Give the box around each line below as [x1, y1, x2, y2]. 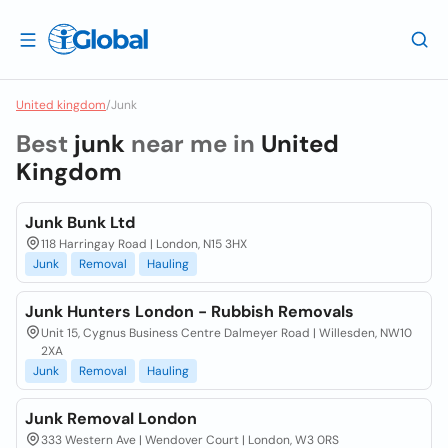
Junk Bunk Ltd [25, 212, 135, 233]
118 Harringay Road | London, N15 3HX [41, 236, 247, 252]
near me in [125, 128, 261, 159]
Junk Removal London [25, 408, 197, 429]
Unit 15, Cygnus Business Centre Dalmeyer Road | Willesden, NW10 [41, 325, 412, 341]
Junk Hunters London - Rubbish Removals [25, 301, 354, 322]
